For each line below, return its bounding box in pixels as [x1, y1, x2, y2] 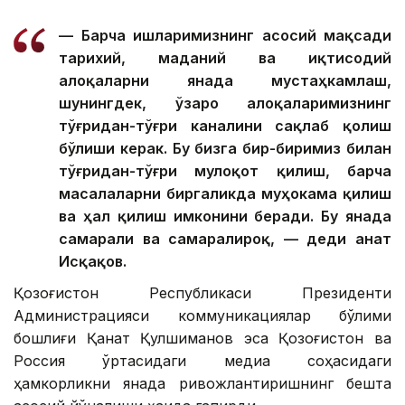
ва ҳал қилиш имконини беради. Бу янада [59, 206, 391, 225]
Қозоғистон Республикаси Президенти [14, 283, 391, 302]
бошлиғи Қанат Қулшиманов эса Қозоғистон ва [14, 328, 391, 347]
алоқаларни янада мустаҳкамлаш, [59, 71, 391, 89]
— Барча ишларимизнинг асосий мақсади [59, 25, 391, 44]
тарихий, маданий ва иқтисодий [59, 48, 391, 67]
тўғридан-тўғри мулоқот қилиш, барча [59, 161, 391, 180]
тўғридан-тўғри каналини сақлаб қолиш [59, 116, 391, 135]
